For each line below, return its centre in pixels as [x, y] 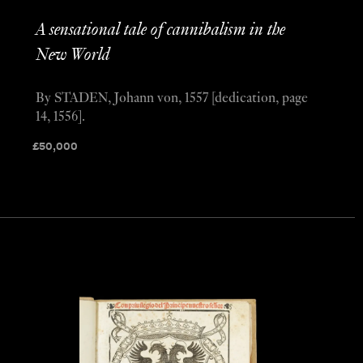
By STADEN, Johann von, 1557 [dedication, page [171, 98]
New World [73, 55]
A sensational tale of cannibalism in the [160, 30]
